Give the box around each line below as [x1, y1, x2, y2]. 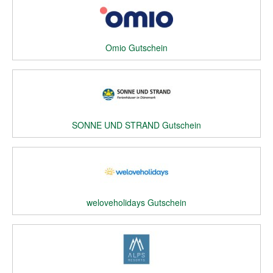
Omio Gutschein [105, 41, 168, 54]
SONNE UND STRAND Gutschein [72, 119, 201, 131]
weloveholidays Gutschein [87, 196, 186, 208]
